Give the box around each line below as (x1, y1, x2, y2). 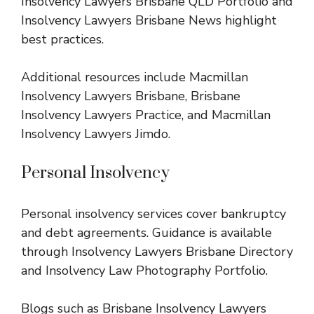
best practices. (21, 30, 104, 48)
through (21, 243, 71, 260)
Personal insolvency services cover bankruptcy (21, 205, 286, 222)
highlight (221, 11, 277, 29)
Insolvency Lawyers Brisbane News (21, 11, 221, 29)
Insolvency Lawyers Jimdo (21, 125, 168, 142)
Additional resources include (21, 68, 189, 86)
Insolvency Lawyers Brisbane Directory (71, 243, 293, 260)
